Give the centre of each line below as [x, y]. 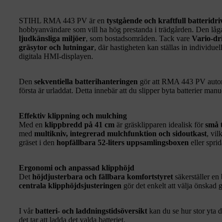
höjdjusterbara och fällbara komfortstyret [103, 176]
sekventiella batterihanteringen [86, 81]
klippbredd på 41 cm [80, 124]
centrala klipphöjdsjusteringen [70, 185]
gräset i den [38, 142]
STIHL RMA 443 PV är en [63, 20]
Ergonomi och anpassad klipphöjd [77, 167]
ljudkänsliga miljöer [52, 38]
